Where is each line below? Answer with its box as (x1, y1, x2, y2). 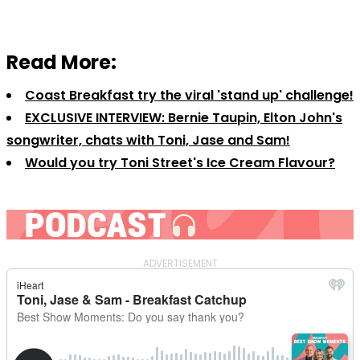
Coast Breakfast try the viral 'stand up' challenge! (25, 85, 354, 104)
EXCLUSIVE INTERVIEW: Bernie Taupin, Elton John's (25, 108, 342, 127)
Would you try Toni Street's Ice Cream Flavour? (25, 153, 335, 172)
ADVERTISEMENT (142, 256, 218, 270)
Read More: (6, 48, 117, 76)
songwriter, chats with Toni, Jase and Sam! (6, 130, 290, 149)
